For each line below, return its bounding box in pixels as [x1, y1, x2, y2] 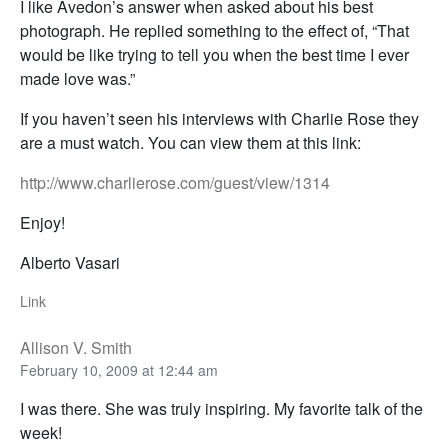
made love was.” [20, 67, 135, 91]
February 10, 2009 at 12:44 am [20, 360, 218, 381]
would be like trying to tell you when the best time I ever [20, 43, 409, 67]
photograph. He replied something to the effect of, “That [20, 19, 409, 43]
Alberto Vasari [20, 251, 120, 275]
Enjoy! [20, 211, 65, 235]
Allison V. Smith [20, 336, 132, 360]
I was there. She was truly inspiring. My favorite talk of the [20, 397, 423, 421]
